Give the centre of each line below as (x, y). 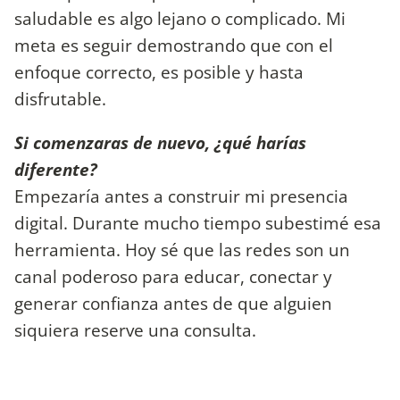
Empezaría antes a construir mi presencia (181, 196)
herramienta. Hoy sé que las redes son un (182, 250)
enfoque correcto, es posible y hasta (159, 72)
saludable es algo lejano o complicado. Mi (180, 19)
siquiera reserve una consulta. (135, 330)
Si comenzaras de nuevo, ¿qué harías (160, 143)
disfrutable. (60, 99)
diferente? (56, 170)
